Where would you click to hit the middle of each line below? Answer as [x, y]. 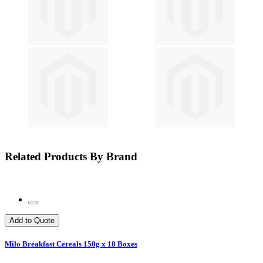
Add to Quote [32, 220]
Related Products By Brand [71, 156]
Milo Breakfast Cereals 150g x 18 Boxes [71, 244]
